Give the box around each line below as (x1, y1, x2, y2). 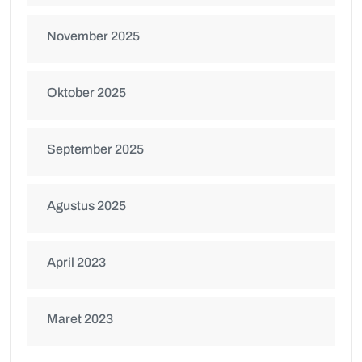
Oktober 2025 (47, 86, 126, 100)
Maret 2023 (47, 312, 113, 326)
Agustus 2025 (47, 199, 126, 213)
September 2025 (47, 142, 144, 157)
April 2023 (47, 255, 106, 270)
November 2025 (47, 29, 140, 44)
